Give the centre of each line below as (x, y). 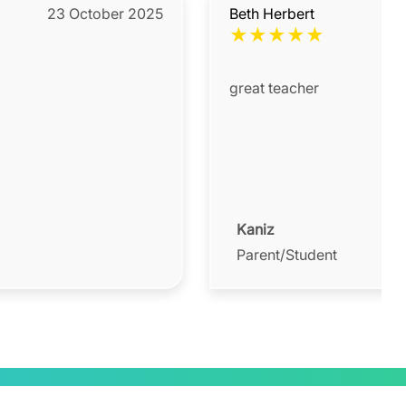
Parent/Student (287, 255)
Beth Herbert (272, 14)
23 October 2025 (105, 14)
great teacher (274, 88)
